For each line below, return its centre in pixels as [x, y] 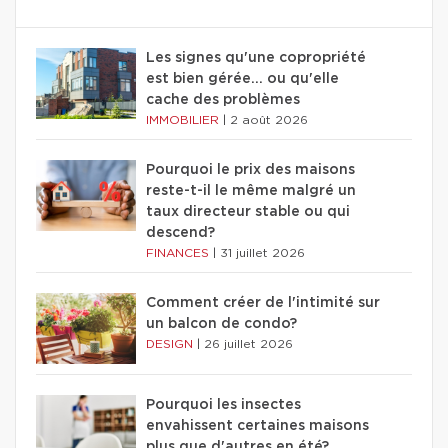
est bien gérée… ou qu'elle [242, 78]
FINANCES [179, 252]
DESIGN [171, 343]
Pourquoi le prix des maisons [250, 169]
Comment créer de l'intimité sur [263, 302]
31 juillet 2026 [262, 252]
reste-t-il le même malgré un [251, 190]
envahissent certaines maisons [257, 425]
